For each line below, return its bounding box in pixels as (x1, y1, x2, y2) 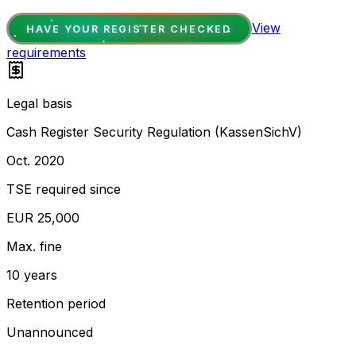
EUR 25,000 (6, 210, 79, 226)
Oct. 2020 (6, 153, 64, 169)
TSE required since (6, 181, 121, 198)
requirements (6, 44, 86, 61)
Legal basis (6, 95, 72, 112)
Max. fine (6, 238, 62, 255)
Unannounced (6, 324, 93, 341)
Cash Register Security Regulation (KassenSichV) (6, 124, 302, 141)
